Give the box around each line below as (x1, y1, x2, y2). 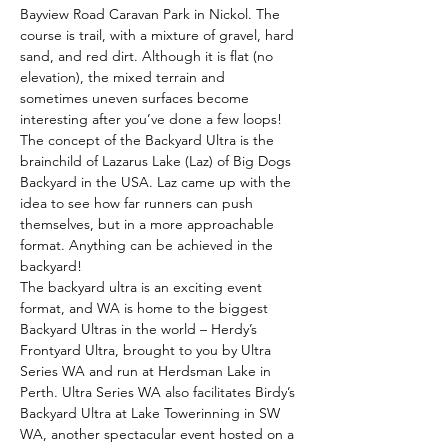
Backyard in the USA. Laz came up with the (20, 173, 295, 191)
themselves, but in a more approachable (20, 215, 278, 233)
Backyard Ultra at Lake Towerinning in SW (20, 404, 284, 422)
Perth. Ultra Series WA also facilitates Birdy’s (20, 383, 299, 401)
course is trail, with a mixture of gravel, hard (20, 26, 298, 44)
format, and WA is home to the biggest (20, 299, 272, 317)
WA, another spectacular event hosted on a (20, 425, 298, 443)
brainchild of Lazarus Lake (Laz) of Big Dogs (20, 152, 295, 170)
